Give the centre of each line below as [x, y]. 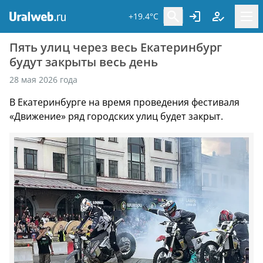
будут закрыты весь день [84, 62]
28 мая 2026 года [43, 80]
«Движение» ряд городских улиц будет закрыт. [116, 116]
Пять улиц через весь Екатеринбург [116, 47]
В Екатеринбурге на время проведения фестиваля [124, 102]
